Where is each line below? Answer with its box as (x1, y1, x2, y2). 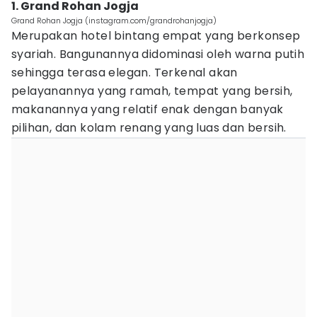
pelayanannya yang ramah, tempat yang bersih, (11, 83, 293, 99)
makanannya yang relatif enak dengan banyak (11, 101, 284, 117)
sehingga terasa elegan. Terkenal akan (11, 64, 238, 81)
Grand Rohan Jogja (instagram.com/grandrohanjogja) (11, 15, 217, 26)
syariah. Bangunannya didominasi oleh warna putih (11, 46, 305, 62)
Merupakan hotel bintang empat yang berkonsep (11, 28, 301, 44)
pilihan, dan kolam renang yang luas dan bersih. (11, 120, 290, 136)
